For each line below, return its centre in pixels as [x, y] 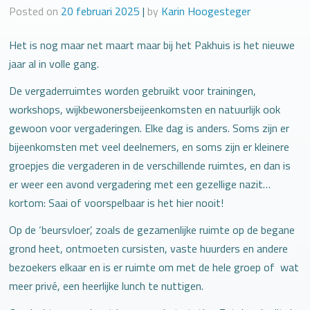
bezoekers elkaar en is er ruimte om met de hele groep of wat [154, 267]
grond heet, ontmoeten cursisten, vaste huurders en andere [148, 248]
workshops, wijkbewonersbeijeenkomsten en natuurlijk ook [145, 109]
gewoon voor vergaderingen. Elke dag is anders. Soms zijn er [149, 128]
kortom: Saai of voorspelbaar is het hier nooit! [116, 202]
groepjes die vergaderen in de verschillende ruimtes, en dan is [150, 165]
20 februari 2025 [100, 11]
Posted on [35, 11]
